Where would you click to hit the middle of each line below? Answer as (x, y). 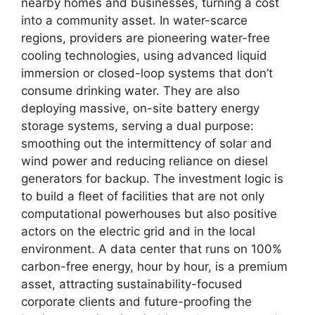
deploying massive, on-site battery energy (140, 109)
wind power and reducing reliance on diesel (144, 161)
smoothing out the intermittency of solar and (147, 144)
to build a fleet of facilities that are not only (143, 197)
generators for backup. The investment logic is (152, 179)
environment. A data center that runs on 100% (152, 249)
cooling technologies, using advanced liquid (144, 56)
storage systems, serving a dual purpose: (137, 126)
